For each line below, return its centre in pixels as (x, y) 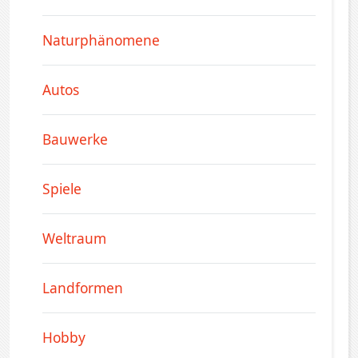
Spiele (62, 189)
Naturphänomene (101, 40)
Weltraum (74, 239)
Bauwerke (75, 139)
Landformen (83, 288)
